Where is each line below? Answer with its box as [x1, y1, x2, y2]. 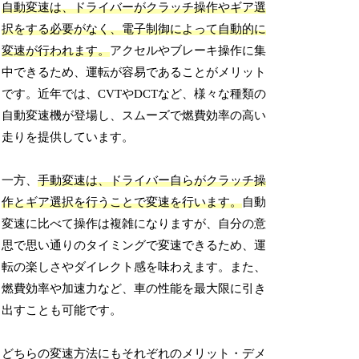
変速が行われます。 [2, 44, 111, 58]
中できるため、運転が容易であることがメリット [2, 66, 267, 79]
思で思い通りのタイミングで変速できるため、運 [2, 239, 267, 252]
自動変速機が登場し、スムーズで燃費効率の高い [2, 109, 267, 123]
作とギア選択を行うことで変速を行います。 [2, 196, 243, 209]
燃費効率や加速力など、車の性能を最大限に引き [2, 282, 267, 296]
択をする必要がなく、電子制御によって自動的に [2, 22, 267, 36]
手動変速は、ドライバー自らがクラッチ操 [38, 174, 267, 188]
